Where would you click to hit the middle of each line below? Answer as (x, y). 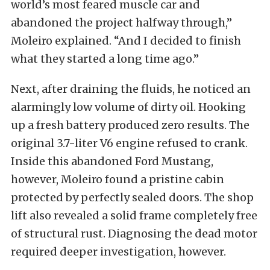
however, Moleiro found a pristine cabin (118, 179)
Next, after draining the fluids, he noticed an (131, 89)
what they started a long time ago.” (105, 58)
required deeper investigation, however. (118, 251)
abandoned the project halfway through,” (121, 22)
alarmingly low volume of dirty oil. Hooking (128, 107)
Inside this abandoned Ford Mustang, (112, 161)
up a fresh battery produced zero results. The (130, 125)
